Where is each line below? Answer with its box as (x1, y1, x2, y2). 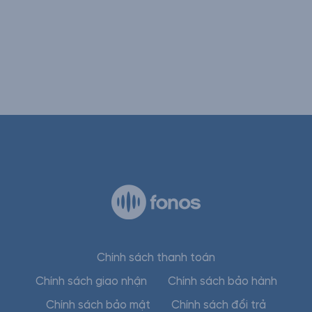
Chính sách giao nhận (35, 275, 147, 288)
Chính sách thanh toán (97, 251, 215, 264)
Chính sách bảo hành (167, 275, 277, 288)
